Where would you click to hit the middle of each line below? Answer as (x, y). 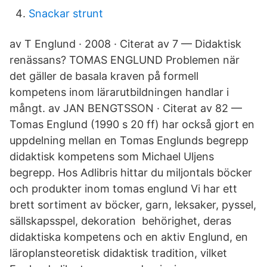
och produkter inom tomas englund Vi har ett (123, 189)
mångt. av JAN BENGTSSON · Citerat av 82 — (126, 108)
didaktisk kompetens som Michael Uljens (112, 156)
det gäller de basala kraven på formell (104, 76)
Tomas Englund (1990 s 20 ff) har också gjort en (132, 124)
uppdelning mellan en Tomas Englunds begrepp (129, 140)
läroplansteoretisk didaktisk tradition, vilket (118, 253)
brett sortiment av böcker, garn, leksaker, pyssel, (133, 205)
